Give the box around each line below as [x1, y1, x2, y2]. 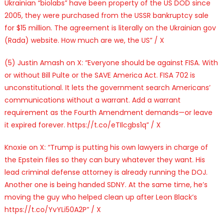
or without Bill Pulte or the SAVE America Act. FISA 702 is [4, 70, 195, 80]
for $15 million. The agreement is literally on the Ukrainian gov [4, 22, 216, 33]
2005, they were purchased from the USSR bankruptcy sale [4, 10, 209, 20]
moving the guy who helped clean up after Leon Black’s [4, 192, 197, 202]
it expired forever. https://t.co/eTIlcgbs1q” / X [4, 119, 161, 130]
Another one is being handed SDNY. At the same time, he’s [4, 179, 208, 190]
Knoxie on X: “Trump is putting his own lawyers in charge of [4, 142, 208, 152]
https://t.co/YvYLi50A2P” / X [4, 204, 101, 215]
